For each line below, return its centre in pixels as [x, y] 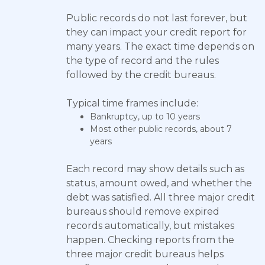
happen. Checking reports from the [150, 240]
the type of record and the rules [143, 61]
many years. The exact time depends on [160, 46]
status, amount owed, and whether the [159, 183]
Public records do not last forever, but [157, 18]
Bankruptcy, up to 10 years [145, 117]
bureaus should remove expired [143, 211]
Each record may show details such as [155, 169]
